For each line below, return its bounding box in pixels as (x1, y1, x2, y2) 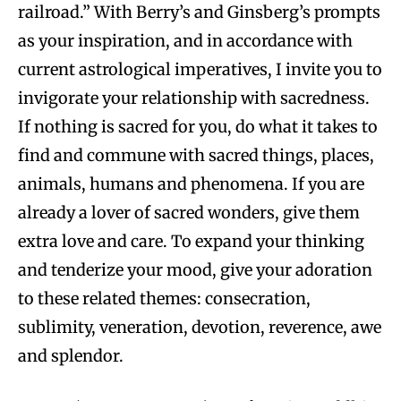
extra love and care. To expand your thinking (18, 230, 364, 252)
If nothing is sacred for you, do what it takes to (18, 115, 378, 137)
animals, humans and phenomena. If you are (18, 173, 364, 194)
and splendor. (18, 345, 124, 366)
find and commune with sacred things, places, (18, 144, 374, 166)
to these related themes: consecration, (18, 287, 311, 309)
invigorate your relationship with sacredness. (18, 87, 370, 108)
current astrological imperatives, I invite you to (18, 58, 382, 80)
